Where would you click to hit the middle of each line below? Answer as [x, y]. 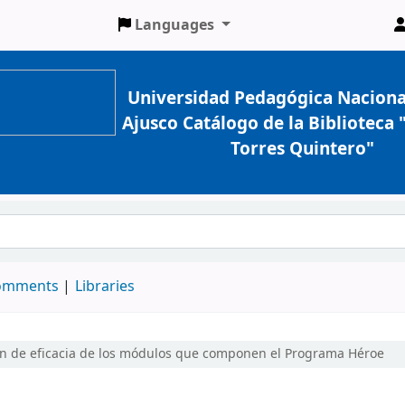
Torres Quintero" [303, 148]
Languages [175, 25]
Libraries [105, 287]
